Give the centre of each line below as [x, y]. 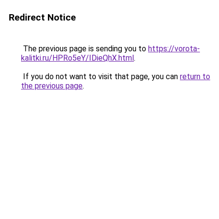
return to [195, 77]
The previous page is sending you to [85, 49]
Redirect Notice [42, 17]
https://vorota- [174, 49]
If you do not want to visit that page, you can [100, 77]
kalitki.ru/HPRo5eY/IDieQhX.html [77, 58]
